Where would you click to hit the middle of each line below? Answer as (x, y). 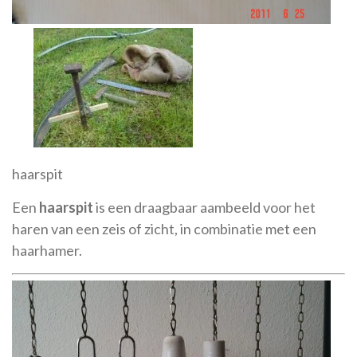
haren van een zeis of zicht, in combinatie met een (164, 228)
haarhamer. (47, 250)
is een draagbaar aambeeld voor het (204, 207)
